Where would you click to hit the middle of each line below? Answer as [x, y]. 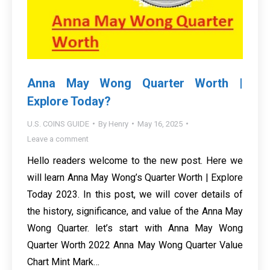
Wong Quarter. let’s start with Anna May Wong [135, 228]
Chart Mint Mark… [63, 262]
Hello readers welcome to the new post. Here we [135, 160]
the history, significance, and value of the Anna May [135, 211]
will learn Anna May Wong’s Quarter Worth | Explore [135, 177]
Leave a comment [58, 139]
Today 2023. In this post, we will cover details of [135, 194]
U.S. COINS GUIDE [58, 124]
